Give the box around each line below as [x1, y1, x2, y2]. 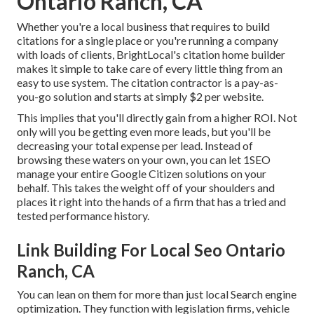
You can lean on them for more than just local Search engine [17, 287, 296, 301]
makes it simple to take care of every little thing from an [17, 62, 282, 76]
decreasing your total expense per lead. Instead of [17, 139, 253, 153]
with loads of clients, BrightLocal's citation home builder [17, 48, 285, 62]
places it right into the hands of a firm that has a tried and [17, 195, 286, 209]
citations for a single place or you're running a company [17, 34, 278, 48]
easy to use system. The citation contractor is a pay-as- [17, 76, 278, 90]
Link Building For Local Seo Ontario [17, 240, 285, 261]
